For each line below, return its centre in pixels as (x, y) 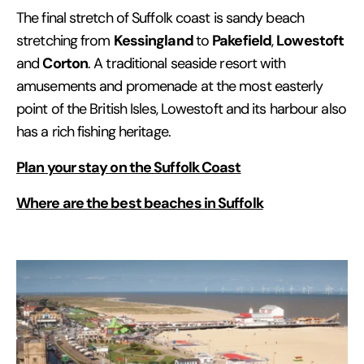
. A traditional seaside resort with (187, 63)
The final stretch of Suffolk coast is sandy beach (160, 17)
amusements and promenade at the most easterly (170, 86)
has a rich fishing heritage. (93, 131)
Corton (65, 63)
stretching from (65, 40)
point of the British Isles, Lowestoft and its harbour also (181, 108)
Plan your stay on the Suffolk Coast (129, 167)
